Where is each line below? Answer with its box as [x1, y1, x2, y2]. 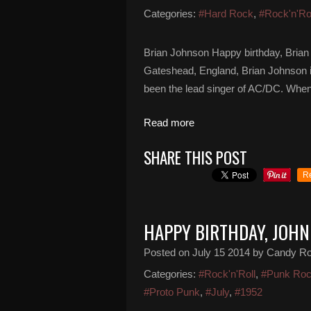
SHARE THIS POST [144, 146, 247, 169]
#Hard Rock [199, 8, 253, 19]
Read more [144, 117, 194, 128]
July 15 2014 [192, 246, 250, 258]
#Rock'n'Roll [199, 268, 255, 280]
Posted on [144, 246, 192, 258]
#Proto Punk [144, 286, 200, 298]
